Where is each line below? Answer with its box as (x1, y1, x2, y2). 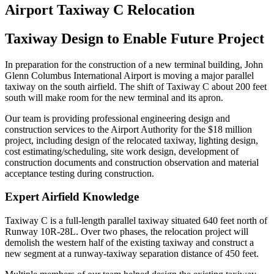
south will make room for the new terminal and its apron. (5, 92, 223, 103)
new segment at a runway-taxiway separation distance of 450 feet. (5, 248, 259, 259)
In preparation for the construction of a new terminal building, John (5, 59, 263, 70)
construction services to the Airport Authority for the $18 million (5, 124, 252, 135)
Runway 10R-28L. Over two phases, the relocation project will (5, 226, 248, 237)
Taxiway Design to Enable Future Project (5, 30, 264, 46)
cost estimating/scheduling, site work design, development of (5, 146, 239, 157)
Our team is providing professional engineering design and (5, 113, 230, 124)
